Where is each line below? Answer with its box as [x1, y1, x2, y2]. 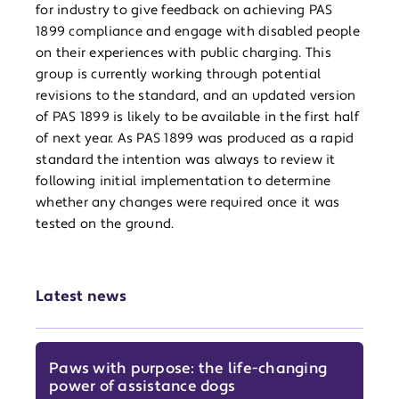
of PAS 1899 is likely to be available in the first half [36, 109, 359, 126]
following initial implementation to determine [36, 173, 331, 191]
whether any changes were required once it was [36, 194, 340, 212]
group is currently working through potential [36, 66, 321, 84]
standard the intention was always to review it [36, 151, 336, 169]
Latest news [36, 287, 126, 307]
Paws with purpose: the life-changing [49, 359, 327, 379]
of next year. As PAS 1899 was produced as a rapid [36, 130, 354, 148]
